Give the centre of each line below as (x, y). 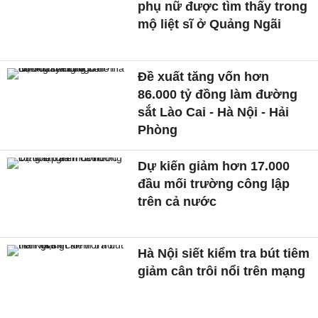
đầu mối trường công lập (214, 183)
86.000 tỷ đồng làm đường (218, 94)
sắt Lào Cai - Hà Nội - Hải (214, 112)
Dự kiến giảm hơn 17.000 (214, 166)
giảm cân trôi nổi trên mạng (222, 272)
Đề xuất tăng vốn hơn (204, 76)
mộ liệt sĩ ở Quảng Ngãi (210, 24)
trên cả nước (177, 201)
